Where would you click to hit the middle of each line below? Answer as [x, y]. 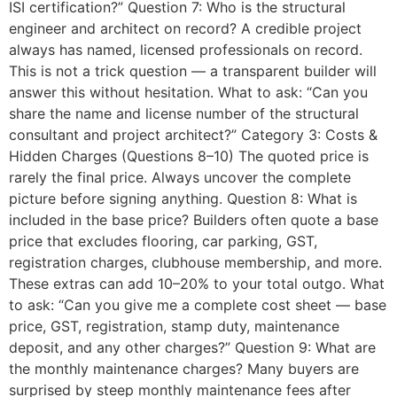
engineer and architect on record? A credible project [185, 29]
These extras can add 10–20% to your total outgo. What [197, 284]
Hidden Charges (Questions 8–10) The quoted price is [189, 156]
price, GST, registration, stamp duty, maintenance [174, 327]
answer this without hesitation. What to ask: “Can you [188, 93]
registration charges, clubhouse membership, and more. [195, 263]
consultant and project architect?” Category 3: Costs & [193, 135]
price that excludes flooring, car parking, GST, [163, 241]
